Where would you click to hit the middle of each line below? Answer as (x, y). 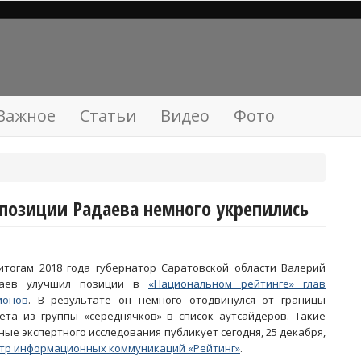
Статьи (108, 116)
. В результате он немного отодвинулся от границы (177, 300)
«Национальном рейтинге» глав (237, 284)
